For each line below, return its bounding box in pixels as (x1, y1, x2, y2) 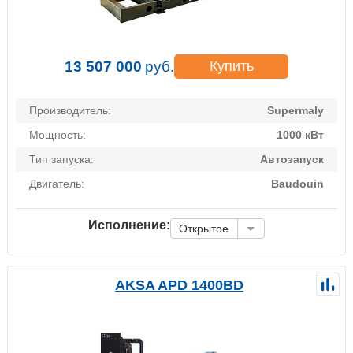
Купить (209, 58, 254, 75)
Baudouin (271, 177, 324, 191)
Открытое (179, 222, 229, 236)
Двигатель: (29, 177, 84, 191)
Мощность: (29, 128, 86, 142)
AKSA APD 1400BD (115, 277, 243, 294)
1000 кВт (277, 128, 324, 142)
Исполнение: (88, 218, 170, 232)
